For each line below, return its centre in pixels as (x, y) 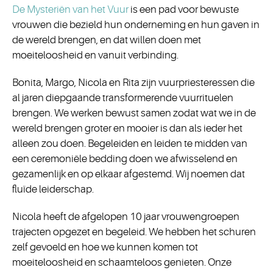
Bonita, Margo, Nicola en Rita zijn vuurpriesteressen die (133, 83)
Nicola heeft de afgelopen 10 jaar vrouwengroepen (126, 217)
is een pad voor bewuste (185, 9)
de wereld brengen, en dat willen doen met (107, 40)
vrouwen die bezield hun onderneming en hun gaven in (136, 25)
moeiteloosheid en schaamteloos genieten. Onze (122, 262)
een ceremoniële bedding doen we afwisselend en (125, 159)
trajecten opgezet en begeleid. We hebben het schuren (134, 232)
